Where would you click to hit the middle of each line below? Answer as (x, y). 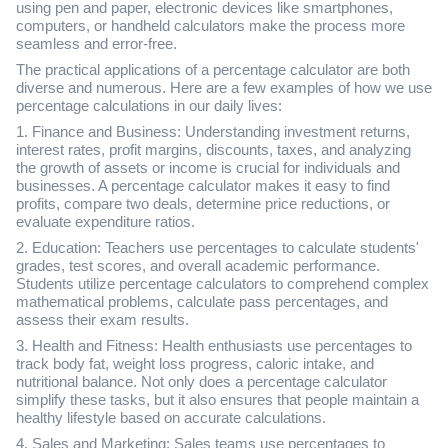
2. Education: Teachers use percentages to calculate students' (217, 248)
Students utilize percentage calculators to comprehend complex (222, 284)
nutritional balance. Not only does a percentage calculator (201, 382)
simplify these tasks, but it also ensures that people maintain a (217, 400)
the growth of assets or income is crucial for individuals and (208, 168)
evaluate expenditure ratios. (105, 222)
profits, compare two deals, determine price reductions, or (203, 204)
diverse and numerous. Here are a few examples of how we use (224, 88)
